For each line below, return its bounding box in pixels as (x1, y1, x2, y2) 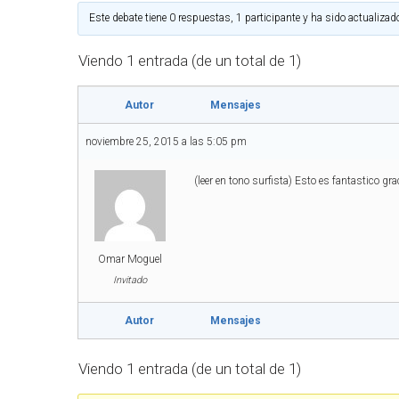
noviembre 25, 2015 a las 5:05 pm (85, 135, 247, 148)
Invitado (112, 274, 147, 286)
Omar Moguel (97, 253, 162, 265)
